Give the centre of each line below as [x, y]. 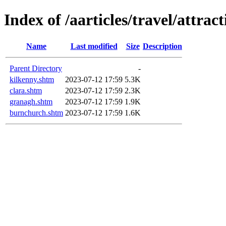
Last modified [94, 46]
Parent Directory [36, 68]
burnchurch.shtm [36, 112]
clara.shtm [26, 90]
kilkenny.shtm [32, 79]
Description [162, 46]
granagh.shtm [31, 101]
